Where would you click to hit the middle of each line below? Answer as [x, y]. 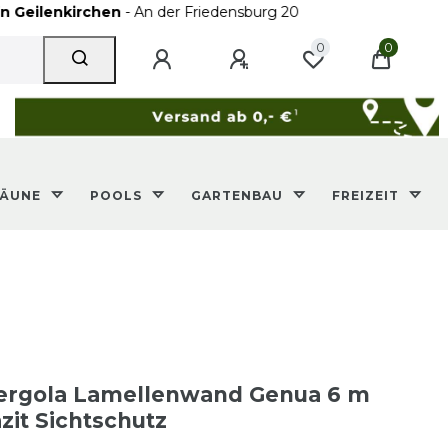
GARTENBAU [238, 195]
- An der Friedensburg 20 [157, 12]
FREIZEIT [367, 195]
